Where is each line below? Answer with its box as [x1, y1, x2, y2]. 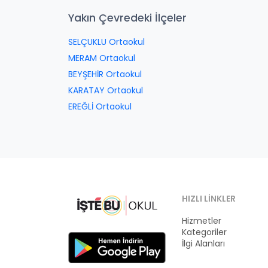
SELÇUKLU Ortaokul [68, 36, 145, 48]
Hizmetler [182, 215, 221, 227]
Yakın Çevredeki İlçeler [68, 11, 187, 25]
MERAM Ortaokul [68, 52, 135, 64]
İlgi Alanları [182, 237, 225, 249]
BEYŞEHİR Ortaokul [68, 68, 142, 80]
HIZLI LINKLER [182, 193, 236, 205]
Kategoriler [182, 226, 227, 238]
